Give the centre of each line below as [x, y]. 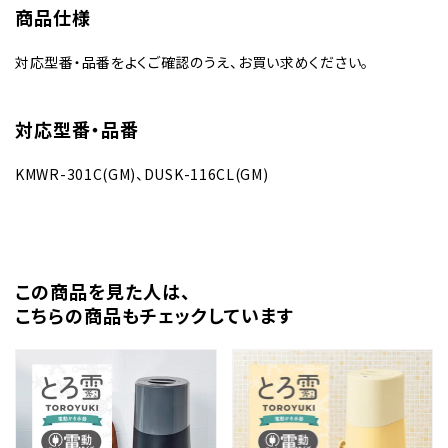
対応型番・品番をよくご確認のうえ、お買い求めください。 [192, 62]
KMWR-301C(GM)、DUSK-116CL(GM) [142, 174]
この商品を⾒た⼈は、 [103, 293]
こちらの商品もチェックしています [154, 317]
